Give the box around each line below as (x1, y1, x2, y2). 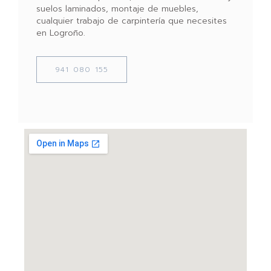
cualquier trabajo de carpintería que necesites (36, 14, 227, 27)
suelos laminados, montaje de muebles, (36, 2, 198, 15)
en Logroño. (36, 26, 85, 39)
